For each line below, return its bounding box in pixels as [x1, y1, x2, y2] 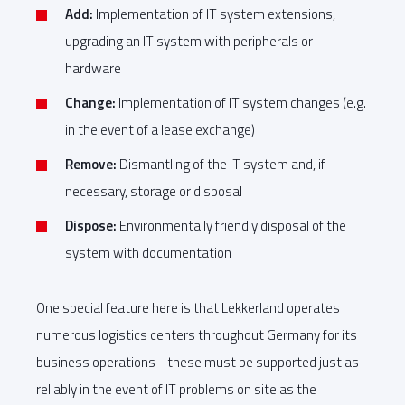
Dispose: [65, 214, 117, 236]
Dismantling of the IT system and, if [117, 153, 325, 174]
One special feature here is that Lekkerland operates [36, 297, 340, 318]
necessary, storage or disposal [65, 180, 242, 202]
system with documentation [65, 241, 231, 263]
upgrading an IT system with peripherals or [65, 30, 313, 52]
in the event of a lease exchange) [65, 118, 255, 140]
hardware [65, 57, 121, 79]
